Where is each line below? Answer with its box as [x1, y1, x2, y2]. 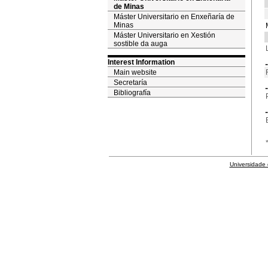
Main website [113, 68, 157, 77]
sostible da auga [113, 39, 167, 48]
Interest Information [107, 58, 175, 66]
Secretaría [113, 78, 147, 87]
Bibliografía [113, 89, 151, 97]
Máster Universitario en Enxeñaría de [113, 13, 234, 21]
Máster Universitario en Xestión [113, 31, 215, 39]
